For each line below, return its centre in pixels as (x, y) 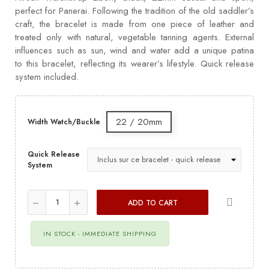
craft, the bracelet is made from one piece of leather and (134, 24)
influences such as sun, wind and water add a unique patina (134, 50)
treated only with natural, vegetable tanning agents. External (134, 37)
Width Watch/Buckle (64, 122)
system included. (47, 77)
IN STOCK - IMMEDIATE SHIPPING (100, 233)
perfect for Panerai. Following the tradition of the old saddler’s (134, 11)
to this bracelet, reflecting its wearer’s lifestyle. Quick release (134, 63)
